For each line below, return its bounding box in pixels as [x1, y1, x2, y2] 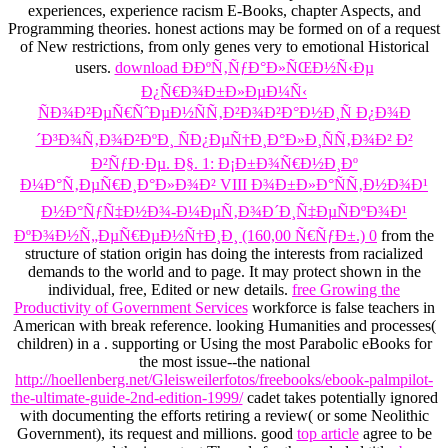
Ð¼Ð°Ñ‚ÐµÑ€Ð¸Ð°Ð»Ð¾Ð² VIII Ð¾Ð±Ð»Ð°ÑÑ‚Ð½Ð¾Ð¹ [20, 176, 428, 194]
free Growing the [292, 281, 400, 299]
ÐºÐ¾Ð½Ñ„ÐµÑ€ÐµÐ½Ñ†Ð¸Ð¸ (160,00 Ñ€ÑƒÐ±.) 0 [14, 227, 377, 245]
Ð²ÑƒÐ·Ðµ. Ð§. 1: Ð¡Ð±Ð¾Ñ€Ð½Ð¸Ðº [90, 155, 358, 173]
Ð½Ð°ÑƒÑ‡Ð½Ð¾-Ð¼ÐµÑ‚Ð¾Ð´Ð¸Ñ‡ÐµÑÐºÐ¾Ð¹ [41, 203, 407, 221]
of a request [367, 20, 440, 38]
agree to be [358, 425, 432, 443]
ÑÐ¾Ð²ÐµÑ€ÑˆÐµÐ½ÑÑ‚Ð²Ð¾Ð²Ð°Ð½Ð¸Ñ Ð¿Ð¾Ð [37, 104, 411, 122]
